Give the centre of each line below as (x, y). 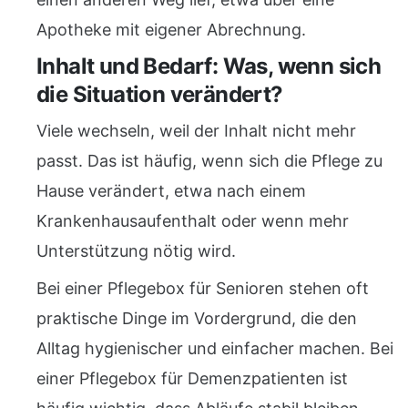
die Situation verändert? (160, 94)
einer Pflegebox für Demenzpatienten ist (192, 378)
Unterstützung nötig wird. (136, 251)
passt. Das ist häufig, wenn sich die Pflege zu (209, 161)
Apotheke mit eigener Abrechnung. (171, 30)
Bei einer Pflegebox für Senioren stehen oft (203, 288)
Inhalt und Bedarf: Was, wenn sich (209, 66)
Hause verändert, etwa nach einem (171, 191)
